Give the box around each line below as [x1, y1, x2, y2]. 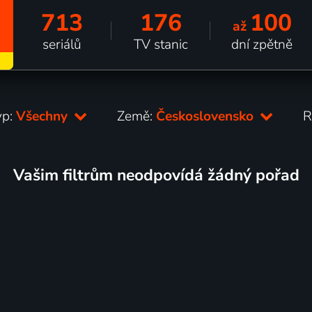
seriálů [42, 35, 81, 54]
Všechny [16, 107, 72, 125]
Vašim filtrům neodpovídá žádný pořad [13, 164, 299, 186]
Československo [156, 107, 258, 125]
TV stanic [133, 35, 188, 54]
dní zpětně [231, 35, 293, 54]
